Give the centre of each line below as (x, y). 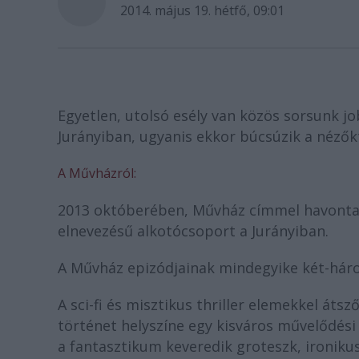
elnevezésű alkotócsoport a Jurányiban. (195, 231)
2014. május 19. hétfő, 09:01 (202, 10)
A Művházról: (97, 173)
